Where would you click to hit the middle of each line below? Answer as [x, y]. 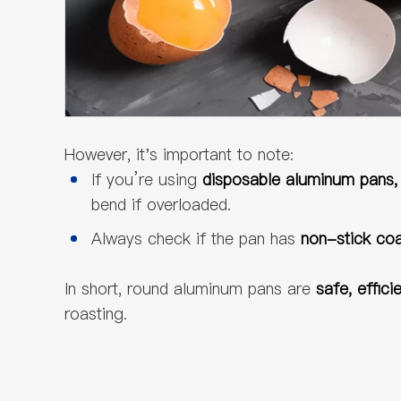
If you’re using [147, 179]
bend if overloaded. [164, 205]
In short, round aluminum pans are [190, 289]
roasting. [96, 314]
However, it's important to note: [179, 154]
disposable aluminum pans [298, 179]
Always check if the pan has [196, 239]
